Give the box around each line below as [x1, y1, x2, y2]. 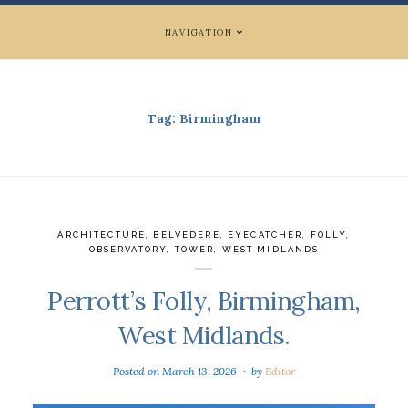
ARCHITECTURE [57, 229, 147, 240]
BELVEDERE [153, 229, 220, 240]
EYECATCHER [228, 229, 303, 240]
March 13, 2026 [161, 364, 237, 379]
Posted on [112, 364, 162, 379]
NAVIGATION [164, 26, 233, 38]
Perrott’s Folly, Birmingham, [46, 283, 361, 317]
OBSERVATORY [88, 244, 168, 255]
